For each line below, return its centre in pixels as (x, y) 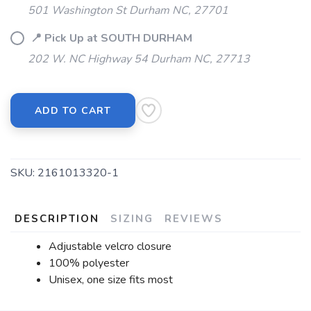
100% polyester (89, 263)
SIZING (132, 219)
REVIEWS (194, 219)
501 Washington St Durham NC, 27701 (128, 10)
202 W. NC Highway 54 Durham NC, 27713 (139, 59)
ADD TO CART (73, 111)
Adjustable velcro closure (110, 246)
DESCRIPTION (57, 219)
